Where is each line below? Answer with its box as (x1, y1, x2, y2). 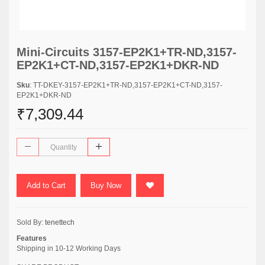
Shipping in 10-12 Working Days (17, 244, 121, 253)
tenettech (45, 218, 75, 227)
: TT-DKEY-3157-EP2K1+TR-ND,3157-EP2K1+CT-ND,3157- (30, 81, 222, 89)
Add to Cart (27, 181, 66, 190)
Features (17, 234, 47, 243)
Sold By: (17, 218, 45, 227)
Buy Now (91, 181, 121, 190)
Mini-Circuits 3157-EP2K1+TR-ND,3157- (17, 46, 237, 59)
